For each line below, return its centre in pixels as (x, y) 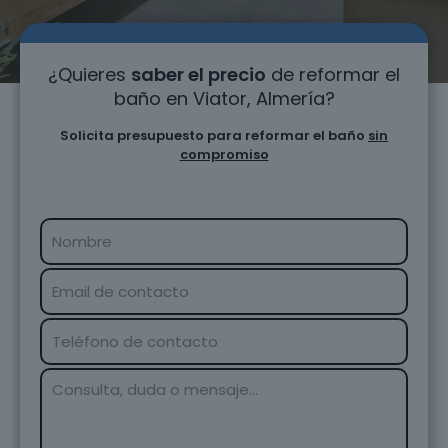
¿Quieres (89, 74)
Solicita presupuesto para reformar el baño (214, 135)
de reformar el (333, 74)
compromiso (224, 154)
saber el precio (198, 74)
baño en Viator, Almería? (224, 98)
